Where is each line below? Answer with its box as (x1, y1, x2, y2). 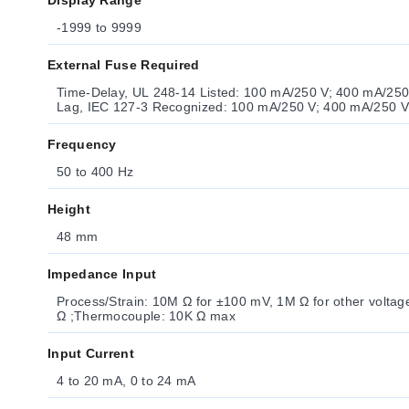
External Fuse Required (47, 58, 200, 72)
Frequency (47, 137, 117, 152)
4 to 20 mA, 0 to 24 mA (57, 373, 196, 388)
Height (47, 202, 90, 216)
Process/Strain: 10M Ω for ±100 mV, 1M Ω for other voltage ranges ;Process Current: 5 (57, 294, 216, 309)
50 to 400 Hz (57, 164, 134, 179)
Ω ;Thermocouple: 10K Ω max (57, 309, 236, 323)
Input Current (47, 346, 134, 361)
